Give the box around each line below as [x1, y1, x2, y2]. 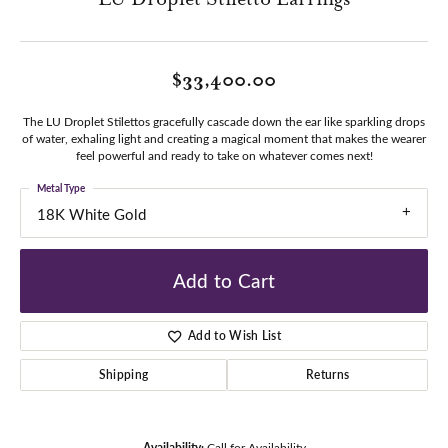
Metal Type [37, 181, 85, 196]
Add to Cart [172, 267, 276, 294]
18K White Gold [37, 204, 146, 225]
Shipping [98, 365, 149, 383]
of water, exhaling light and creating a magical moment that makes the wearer [22, 130, 426, 147]
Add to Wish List [188, 326, 282, 344]
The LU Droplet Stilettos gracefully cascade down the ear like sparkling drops [23, 113, 425, 130]
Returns [305, 365, 350, 383]
